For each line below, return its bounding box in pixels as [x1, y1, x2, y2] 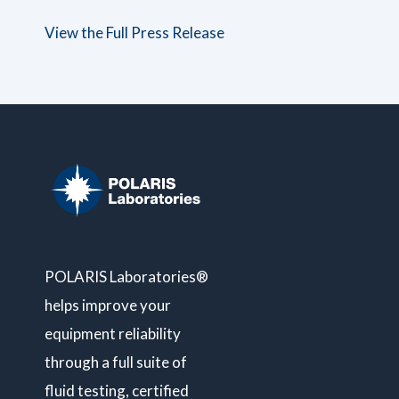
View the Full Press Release [45, 23, 224, 43]
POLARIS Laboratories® [45, 266, 208, 286]
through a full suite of [45, 352, 187, 371]
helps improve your [45, 295, 171, 314]
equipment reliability [45, 323, 181, 343]
